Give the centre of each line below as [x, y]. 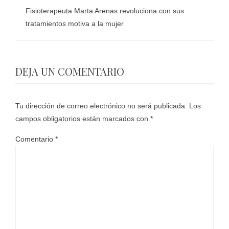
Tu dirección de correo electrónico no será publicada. [101, 106]
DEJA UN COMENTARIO [70, 71]
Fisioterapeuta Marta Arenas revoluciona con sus [105, 10]
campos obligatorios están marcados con [83, 118]
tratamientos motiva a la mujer [76, 23]
